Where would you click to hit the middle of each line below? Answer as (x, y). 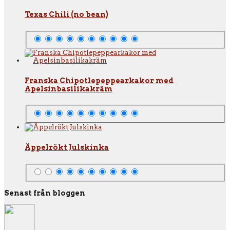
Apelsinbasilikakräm (69, 89)
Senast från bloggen (45, 193)
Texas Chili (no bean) (66, 15)
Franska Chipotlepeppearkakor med (99, 80)
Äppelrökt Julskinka (67, 148)
